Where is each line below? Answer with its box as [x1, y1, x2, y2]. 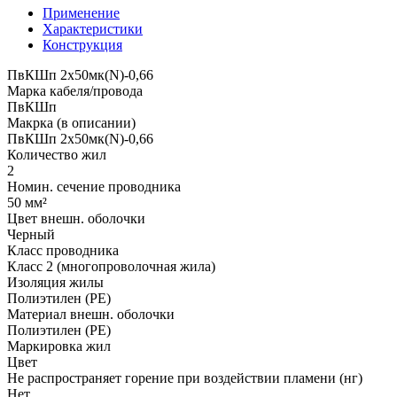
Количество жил [7, 146, 106, 162]
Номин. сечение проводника [7, 178, 181, 194]
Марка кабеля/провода [7, 82, 143, 98]
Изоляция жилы [7, 274, 104, 290]
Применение [43, 4, 120, 20]
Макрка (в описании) [7, 114, 136, 130]
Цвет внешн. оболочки [7, 210, 145, 226]
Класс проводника [7, 242, 119, 258]
